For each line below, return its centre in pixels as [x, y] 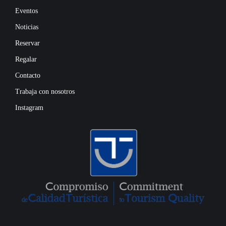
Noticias [27, 27]
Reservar [27, 43]
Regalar [26, 59]
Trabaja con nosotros [45, 92]
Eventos [26, 11]
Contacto [28, 75]
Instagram [29, 108]
